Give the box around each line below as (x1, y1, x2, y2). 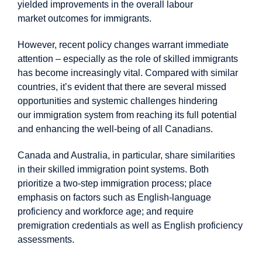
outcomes (48, 13, 88, 24)
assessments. (18, 234, 74, 244)
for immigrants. (88, 13, 151, 24)
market (18, 13, 48, 24)
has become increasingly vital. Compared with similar (18, 67, 238, 78)
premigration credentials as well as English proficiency (18, 220, 243, 230)
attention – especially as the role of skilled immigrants (18, 53, 238, 64)
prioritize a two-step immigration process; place (18, 178, 212, 188)
